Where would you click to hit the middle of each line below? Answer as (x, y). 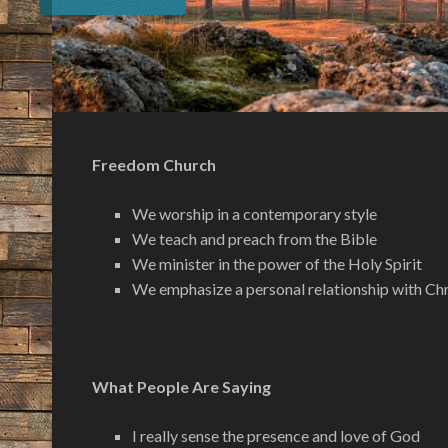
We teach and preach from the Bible (254, 238)
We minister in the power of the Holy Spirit (277, 263)
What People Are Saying (181, 386)
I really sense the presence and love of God (276, 435)
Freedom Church (154, 164)
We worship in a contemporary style (254, 213)
